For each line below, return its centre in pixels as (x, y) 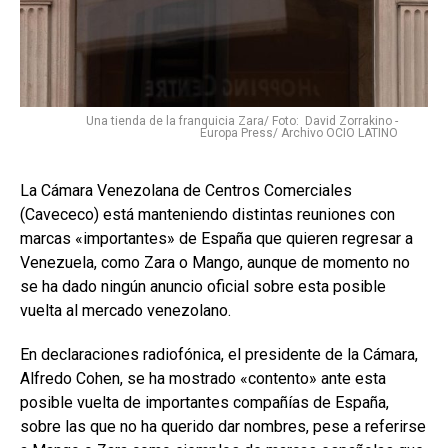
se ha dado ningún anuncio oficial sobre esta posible (203, 287)
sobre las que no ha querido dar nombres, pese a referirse (223, 427)
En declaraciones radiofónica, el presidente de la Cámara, (219, 355)
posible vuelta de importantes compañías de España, (204, 403)
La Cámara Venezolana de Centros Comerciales (186, 191)
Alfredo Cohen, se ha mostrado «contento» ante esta (203, 379)
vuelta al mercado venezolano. (125, 311)
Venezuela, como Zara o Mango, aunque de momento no (215, 263)
